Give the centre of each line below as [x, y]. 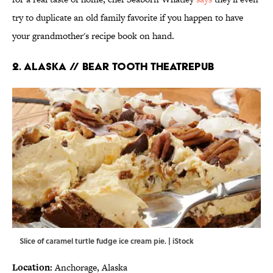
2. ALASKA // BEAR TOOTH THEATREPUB [113, 66]
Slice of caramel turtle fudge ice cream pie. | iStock [107, 241]
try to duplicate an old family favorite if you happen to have [128, 18]
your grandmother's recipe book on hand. [93, 36]
